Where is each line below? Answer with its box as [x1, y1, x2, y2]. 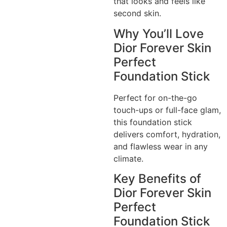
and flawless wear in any [113, 141, 208, 152]
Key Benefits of [113, 171, 201, 186]
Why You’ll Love [113, 26, 204, 41]
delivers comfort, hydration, [113, 129, 220, 139]
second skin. [113, 8, 161, 19]
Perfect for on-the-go [113, 92, 197, 103]
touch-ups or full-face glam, [113, 104, 221, 115]
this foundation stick [113, 117, 192, 127]
